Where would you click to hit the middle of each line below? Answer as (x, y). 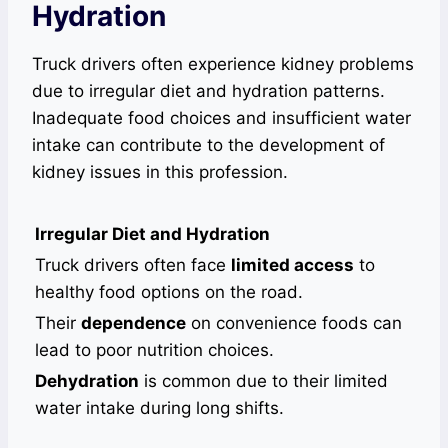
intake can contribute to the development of (208, 145)
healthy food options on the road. (169, 292)
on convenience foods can (294, 323)
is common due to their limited (263, 381)
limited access (292, 265)
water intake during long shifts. (159, 408)
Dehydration (87, 381)
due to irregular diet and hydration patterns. (208, 91)
